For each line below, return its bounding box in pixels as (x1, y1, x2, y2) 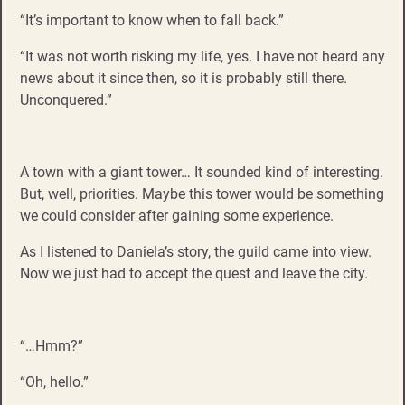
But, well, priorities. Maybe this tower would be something (20, 184, 384, 202)
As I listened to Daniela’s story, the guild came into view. (20, 242, 372, 260)
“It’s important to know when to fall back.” (20, 11, 284, 29)
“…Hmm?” (20, 336, 83, 354)
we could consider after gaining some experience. (20, 206, 334, 224)
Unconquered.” (20, 90, 112, 108)
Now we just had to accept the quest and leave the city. (20, 264, 368, 282)
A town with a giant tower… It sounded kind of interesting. (20, 163, 383, 181)
